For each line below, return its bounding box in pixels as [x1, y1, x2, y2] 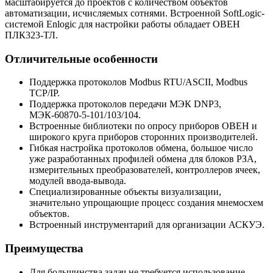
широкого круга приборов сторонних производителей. [29, 132, 258, 143]
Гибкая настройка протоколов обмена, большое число [29, 143, 253, 154]
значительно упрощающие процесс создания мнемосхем [29, 197, 263, 208]
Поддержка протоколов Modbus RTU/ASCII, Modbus [29, 77, 247, 88]
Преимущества [5, 242, 87, 255]
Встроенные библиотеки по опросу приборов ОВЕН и [29, 121, 257, 132]
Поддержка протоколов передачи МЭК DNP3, [29, 99, 221, 110]
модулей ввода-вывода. [29, 175, 126, 186]
